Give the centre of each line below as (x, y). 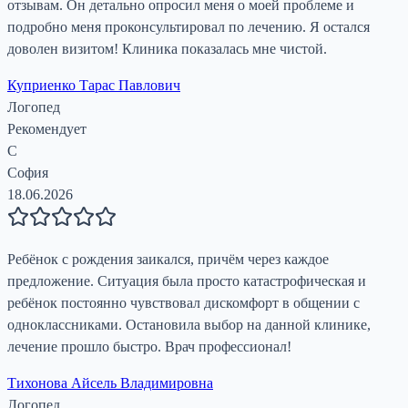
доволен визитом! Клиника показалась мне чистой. (167, 49)
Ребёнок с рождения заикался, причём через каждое (168, 260)
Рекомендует (47, 129)
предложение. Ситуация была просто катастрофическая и (187, 281)
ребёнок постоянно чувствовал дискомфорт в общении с (184, 303)
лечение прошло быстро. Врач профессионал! (149, 347)
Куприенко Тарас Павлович (94, 86)
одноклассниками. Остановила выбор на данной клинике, (189, 325)
